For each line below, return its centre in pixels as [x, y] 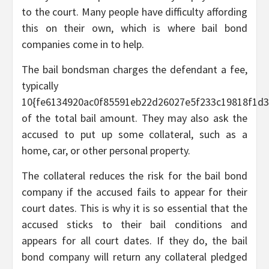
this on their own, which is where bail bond [134, 28]
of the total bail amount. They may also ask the [134, 118]
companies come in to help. [83, 44]
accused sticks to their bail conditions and [134, 225]
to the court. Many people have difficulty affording [134, 12]
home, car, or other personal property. [106, 151]
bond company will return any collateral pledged [134, 257]
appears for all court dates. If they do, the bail [134, 241]
